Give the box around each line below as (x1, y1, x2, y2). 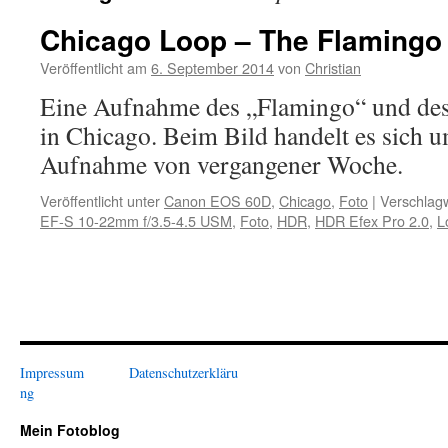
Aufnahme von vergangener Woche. (40, 147, 403, 181)
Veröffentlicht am (40, 57, 147, 78)
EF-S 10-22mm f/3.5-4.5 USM (40, 210, 232, 231)
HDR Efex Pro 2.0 (315, 210, 429, 231)
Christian (305, 57, 361, 78)
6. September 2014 (151, 57, 274, 78)
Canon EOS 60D (164, 190, 271, 211)
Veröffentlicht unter (40, 190, 160, 211)
